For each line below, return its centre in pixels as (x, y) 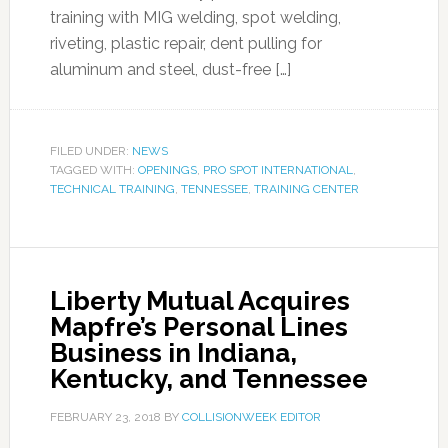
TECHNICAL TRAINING (112, 189)
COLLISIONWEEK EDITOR (251, 417)
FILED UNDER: (90, 151)
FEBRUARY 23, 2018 (105, 417)
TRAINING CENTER (306, 189)
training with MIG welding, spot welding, (195, 17)
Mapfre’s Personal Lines (198, 327)
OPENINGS (167, 170)
